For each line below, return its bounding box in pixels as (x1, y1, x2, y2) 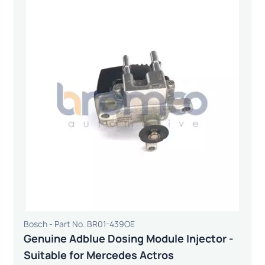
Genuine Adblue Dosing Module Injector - (24, 231, 234, 245)
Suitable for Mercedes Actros (24, 247, 174, 262)
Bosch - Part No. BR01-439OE (24, 218, 135, 230)
